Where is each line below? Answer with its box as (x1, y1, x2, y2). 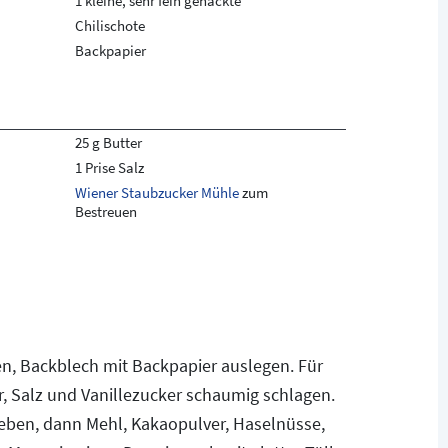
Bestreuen (74, 202, 137, 221)
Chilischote (74, 16, 145, 35)
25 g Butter (74, 133, 142, 152)
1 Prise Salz (74, 158, 144, 177)
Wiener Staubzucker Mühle (74, 183, 239, 202)
